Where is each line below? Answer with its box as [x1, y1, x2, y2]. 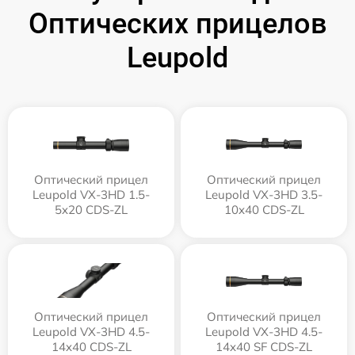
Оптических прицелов [28, 7, 327, 41]
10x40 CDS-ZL [223, 202, 304, 218]
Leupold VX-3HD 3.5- [205, 187, 323, 203]
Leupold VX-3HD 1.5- [32, 187, 150, 203]
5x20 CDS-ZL [55, 202, 128, 218]
